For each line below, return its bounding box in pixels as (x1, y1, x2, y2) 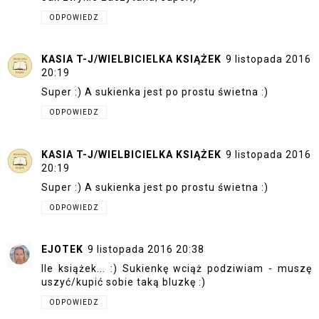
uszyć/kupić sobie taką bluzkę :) (41, 276, 206, 288)
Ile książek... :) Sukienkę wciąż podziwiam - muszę (41, 263, 312, 275)
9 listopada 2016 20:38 (88, 244, 204, 256)
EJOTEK (41, 244, 83, 256)
